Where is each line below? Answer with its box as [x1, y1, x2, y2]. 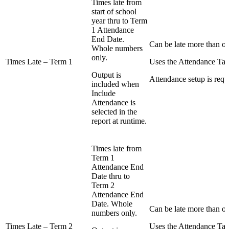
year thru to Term [91, 16, 147, 26]
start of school [91, 7, 136, 16]
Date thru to [91, 172, 130, 181]
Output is [91, 71, 121, 80]
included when [91, 80, 139, 89]
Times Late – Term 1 [6, 57, 73, 66]
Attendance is [91, 98, 135, 107]
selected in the [91, 107, 137, 117]
